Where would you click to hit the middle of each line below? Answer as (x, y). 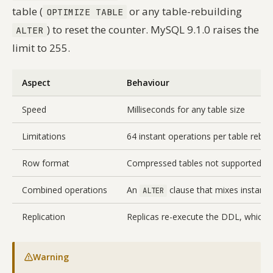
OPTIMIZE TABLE (84, 12)
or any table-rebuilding (184, 12)
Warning (51, 257)
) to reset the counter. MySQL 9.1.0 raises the (153, 30)
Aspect (36, 83)
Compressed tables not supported (194, 163)
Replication (44, 217)
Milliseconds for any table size (186, 110)
